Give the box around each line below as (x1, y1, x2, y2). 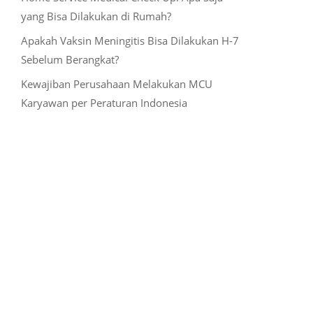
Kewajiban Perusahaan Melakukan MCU (20, 76, 212, 91)
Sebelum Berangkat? (20, 52, 119, 66)
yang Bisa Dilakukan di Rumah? (20, 8, 171, 23)
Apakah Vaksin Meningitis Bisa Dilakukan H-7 (20, 33, 239, 48)
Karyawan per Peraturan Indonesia (20, 95, 187, 110)
